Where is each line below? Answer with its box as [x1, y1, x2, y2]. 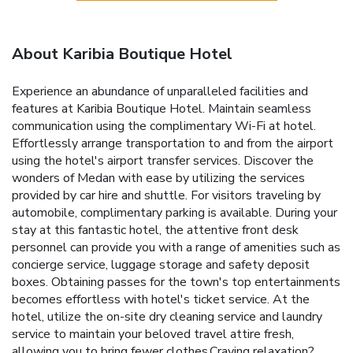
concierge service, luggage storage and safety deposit [12, 255, 310, 273]
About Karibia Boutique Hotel [12, 43, 232, 65]
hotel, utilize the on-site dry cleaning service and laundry [12, 307, 322, 325]
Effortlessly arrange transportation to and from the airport [12, 134, 333, 152]
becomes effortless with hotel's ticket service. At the [12, 290, 310, 308]
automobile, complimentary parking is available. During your [12, 203, 337, 221]
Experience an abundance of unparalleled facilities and [12, 82, 308, 100]
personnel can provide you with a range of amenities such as [12, 238, 340, 256]
